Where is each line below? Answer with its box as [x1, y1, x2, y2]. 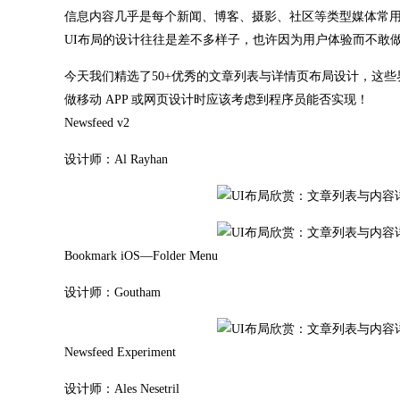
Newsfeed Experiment [64, 346, 176, 359]
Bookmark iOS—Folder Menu [64, 249, 218, 262]
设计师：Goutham [64, 286, 161, 299]
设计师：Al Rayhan [64, 153, 168, 166]
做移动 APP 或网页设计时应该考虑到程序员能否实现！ [64, 93, 369, 106]
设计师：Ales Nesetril [64, 382, 179, 396]
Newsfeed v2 [64, 116, 129, 129]
